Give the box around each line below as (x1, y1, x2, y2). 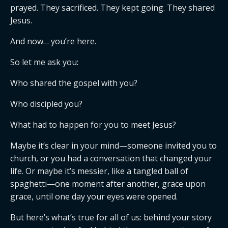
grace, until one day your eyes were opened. (10, 191, 178, 202)
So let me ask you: (10, 56, 78, 68)
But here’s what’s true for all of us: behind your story (10, 212, 212, 223)
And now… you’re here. (10, 36, 96, 47)
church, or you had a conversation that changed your (10, 153, 212, 164)
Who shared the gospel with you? (10, 77, 137, 89)
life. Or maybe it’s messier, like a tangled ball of (10, 165, 188, 177)
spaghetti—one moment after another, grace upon (10, 178, 206, 189)
